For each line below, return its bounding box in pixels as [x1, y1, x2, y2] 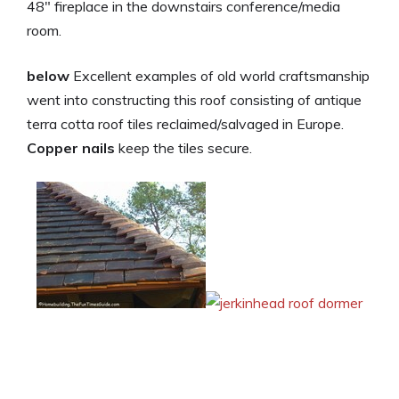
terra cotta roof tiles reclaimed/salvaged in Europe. [27, 114, 344, 133]
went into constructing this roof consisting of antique [27, 90, 362, 109]
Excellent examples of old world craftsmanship [69, 66, 370, 85]
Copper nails [27, 138, 115, 157]
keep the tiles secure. [115, 138, 252, 157]
